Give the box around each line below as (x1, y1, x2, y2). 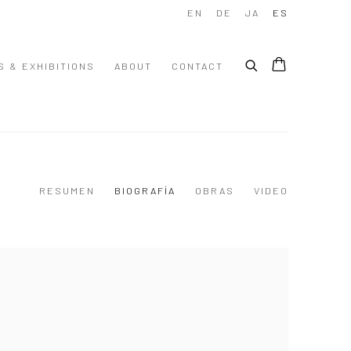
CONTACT (172, 60, 223, 72)
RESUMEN (39, 184, 95, 197)
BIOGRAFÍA (114, 184, 175, 197)
